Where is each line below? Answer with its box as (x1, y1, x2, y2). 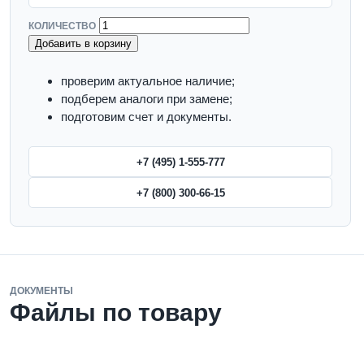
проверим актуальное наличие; (61, 74, 235, 88)
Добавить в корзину (35, 37, 132, 50)
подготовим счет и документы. (61, 110, 232, 123)
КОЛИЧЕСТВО (28, 20, 96, 32)
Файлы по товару (10, 299, 222, 326)
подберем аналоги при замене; (61, 92, 232, 106)
